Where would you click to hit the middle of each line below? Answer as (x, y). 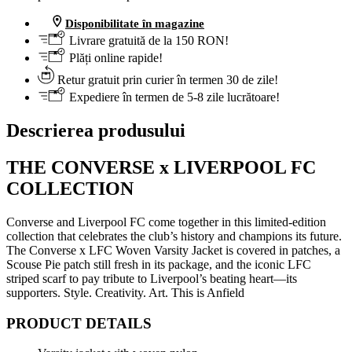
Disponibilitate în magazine (135, 24)
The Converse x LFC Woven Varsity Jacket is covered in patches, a (173, 251)
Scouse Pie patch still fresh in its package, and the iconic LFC (159, 265)
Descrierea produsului (96, 131)
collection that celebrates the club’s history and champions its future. (174, 236)
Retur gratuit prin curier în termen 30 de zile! (166, 80)
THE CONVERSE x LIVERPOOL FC (161, 168)
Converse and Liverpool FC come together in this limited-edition (166, 222)
